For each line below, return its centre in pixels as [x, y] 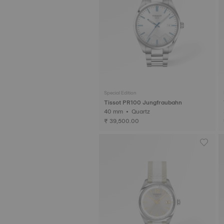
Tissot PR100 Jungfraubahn [143, 102]
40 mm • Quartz [141, 111]
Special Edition [120, 92]
